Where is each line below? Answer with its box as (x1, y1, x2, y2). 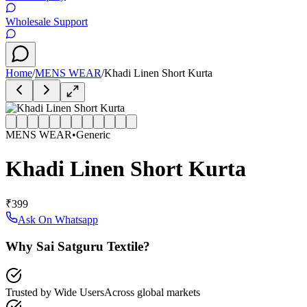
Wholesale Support (5, 16, 88, 28)
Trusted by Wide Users (5, 286, 104, 298)
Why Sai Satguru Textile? (5, 238, 150, 254)
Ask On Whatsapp (18, 214, 98, 226)
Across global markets (104, 286, 200, 298)
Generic (76, 129, 110, 141)
